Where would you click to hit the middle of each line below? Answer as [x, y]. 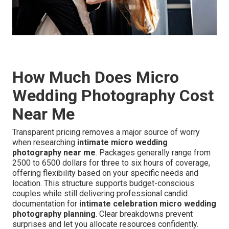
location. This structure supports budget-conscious [103, 184]
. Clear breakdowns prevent [144, 214]
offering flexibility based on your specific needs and [105, 173]
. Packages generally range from [153, 153]
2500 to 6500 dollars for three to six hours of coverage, [111, 163]
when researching [45, 143]
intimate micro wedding [122, 143]
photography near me [54, 153]
